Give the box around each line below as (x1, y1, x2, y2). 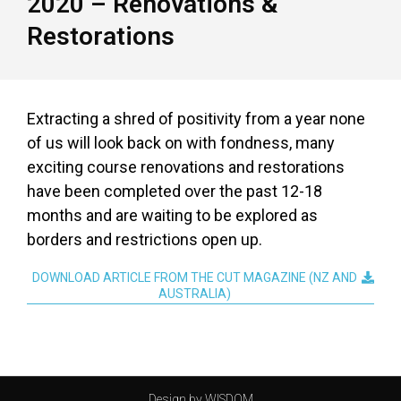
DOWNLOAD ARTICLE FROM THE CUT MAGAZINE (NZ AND (31, 270, 357, 286)
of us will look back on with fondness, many (27, 132, 335, 152)
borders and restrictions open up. (27, 229, 262, 249)
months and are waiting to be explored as (27, 205, 318, 225)
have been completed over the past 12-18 (27, 181, 322, 200)
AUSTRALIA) (158, 286, 231, 302)
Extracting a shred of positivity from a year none (27, 108, 365, 128)
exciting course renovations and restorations (27, 157, 345, 176)
